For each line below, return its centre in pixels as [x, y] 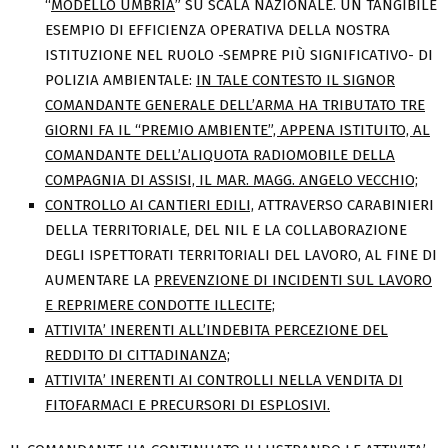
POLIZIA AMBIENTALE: [120, 80]
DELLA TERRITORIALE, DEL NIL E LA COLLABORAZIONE [226, 230]
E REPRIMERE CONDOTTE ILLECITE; [160, 305]
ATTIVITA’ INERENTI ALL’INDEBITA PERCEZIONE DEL [216, 330]
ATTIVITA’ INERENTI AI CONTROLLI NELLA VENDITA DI [224, 380]
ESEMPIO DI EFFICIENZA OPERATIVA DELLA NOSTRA [217, 30]
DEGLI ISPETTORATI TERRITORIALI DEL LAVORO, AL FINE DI [241, 255]
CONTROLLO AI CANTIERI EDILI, [149, 205]
